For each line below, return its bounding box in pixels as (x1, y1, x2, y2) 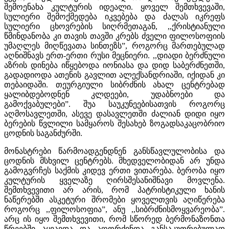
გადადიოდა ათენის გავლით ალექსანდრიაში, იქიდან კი (4, 70, 225, 79)
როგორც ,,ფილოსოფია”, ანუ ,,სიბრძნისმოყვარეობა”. (4, 204, 225, 214)
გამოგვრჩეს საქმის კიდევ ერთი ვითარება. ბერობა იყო (4, 166, 225, 175)
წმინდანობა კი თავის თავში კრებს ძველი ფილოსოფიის (4, 31, 225, 40)
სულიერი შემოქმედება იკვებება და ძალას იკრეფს (4, 12, 225, 21)
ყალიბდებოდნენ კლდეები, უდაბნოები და (4, 89, 225, 99)
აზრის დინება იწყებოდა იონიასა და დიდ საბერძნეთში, (4, 60, 225, 70)
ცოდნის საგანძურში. (4, 128, 82, 138)
